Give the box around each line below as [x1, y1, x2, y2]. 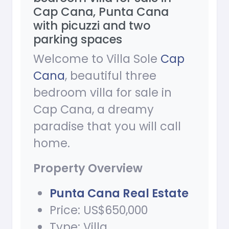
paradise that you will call [33, 118, 181, 135]
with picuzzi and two [33, 17, 150, 34]
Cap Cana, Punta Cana [33, 4, 169, 20]
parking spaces [33, 31, 122, 48]
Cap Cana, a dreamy [33, 101, 154, 118]
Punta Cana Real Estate [50, 185, 189, 202]
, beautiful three [65, 67, 156, 84]
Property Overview [33, 160, 143, 177]
